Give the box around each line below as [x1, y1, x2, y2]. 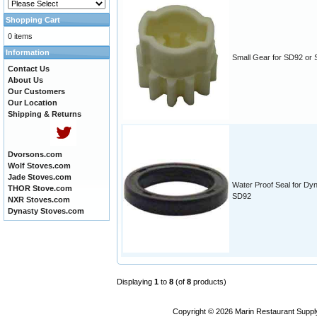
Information [6, 48, 50, 57]
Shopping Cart [6, 16, 60, 24]
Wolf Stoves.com [8, 161, 71, 170]
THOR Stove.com [8, 184, 72, 192]
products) [191, 277, 226, 287]
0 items [8, 32, 33, 40]
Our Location [8, 98, 57, 107]
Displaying [117, 277, 154, 287]
